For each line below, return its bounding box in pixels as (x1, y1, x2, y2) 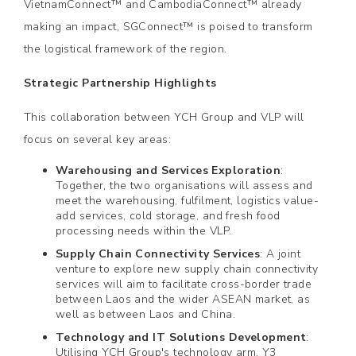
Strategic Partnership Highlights (24, 75, 217, 91)
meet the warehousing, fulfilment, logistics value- (56, 193, 319, 208)
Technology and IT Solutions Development (56, 330, 307, 345)
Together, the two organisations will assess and (56, 178, 313, 193)
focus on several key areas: (24, 132, 172, 147)
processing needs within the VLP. (56, 223, 232, 238)
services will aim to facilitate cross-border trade (56, 277, 312, 292)
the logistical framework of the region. (24, 41, 227, 56)
